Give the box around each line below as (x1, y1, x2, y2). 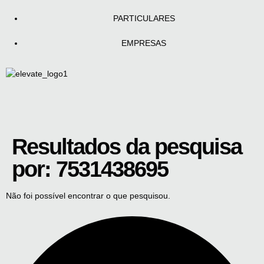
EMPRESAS (121, 38, 166, 48)
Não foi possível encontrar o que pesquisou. (6, 191, 170, 200)
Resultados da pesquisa (12, 134, 242, 159)
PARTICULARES (113, 14, 175, 23)
